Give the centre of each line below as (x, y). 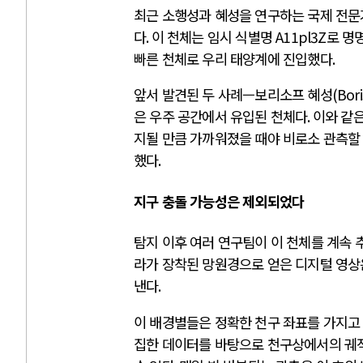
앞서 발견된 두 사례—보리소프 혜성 (233, 95)
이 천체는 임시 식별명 (214, 36)
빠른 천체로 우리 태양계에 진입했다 (233, 58)
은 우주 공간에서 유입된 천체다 (221, 117)
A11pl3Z (301, 36)
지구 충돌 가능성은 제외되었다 (219, 201)
